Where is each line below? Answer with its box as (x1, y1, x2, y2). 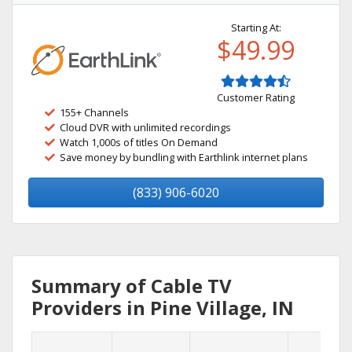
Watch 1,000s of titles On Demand (60, 135, 218, 149)
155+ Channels (60, 105, 129, 119)
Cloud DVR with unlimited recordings (60, 120, 231, 134)
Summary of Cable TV (31, 273, 232, 299)
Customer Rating (217, 90, 295, 104)
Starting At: (230, 20, 281, 35)
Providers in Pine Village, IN (31, 295, 294, 321)
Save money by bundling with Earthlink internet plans (60, 150, 308, 164)
